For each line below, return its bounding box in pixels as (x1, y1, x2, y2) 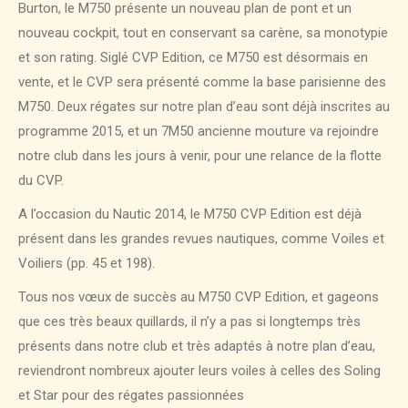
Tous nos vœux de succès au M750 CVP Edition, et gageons (18, 289, 379, 306)
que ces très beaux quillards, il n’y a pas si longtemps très (18, 313, 361, 331)
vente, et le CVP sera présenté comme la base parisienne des (18, 74, 386, 91)
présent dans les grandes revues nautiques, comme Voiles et (18, 230, 384, 248)
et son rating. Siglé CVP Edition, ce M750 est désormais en (18, 49, 368, 66)
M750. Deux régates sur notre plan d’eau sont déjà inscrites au (18, 98, 390, 116)
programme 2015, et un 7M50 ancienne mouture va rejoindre (18, 123, 379, 140)
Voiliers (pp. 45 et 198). (18, 255, 155, 272)
